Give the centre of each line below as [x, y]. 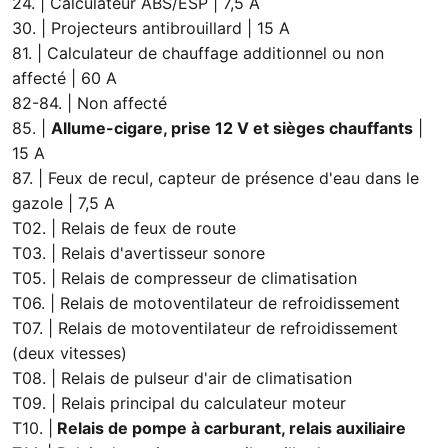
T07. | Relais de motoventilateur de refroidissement [205, 328]
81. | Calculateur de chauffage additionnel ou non [198, 53]
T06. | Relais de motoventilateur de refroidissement [206, 303]
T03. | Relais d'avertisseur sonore [138, 253]
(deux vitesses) [69, 353]
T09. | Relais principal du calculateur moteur [179, 403]
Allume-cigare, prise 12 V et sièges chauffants [232, 128]
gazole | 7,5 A [63, 203]
